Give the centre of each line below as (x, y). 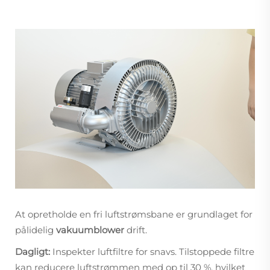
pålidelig (36, 230)
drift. (137, 230)
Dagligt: (34, 251)
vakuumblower (91, 230)
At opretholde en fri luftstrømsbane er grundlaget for (134, 214)
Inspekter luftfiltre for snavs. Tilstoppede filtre (153, 251)
